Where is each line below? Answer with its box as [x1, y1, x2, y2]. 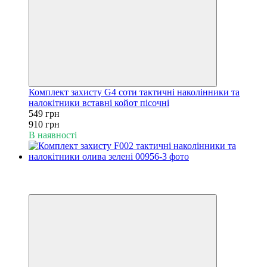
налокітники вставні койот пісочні [29, 97, 169, 108]
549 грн [29, 108, 60, 119]
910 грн [29, 119, 60, 129]
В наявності [29, 129, 77, 140]
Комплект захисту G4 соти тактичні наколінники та [29, 86, 240, 97]
